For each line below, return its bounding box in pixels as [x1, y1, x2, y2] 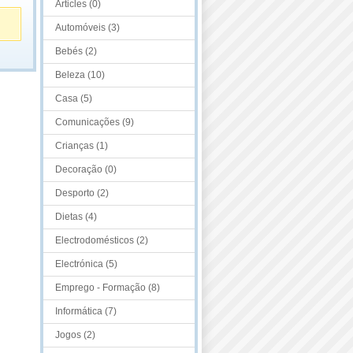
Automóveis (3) [55, 22, 120, 33]
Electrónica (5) [55, 258, 117, 269]
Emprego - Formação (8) [55, 282, 160, 293]
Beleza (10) [55, 69, 105, 80]
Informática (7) [55, 306, 117, 317]
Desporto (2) [55, 188, 109, 199]
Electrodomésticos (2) [55, 235, 148, 246]
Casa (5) [55, 93, 92, 104]
